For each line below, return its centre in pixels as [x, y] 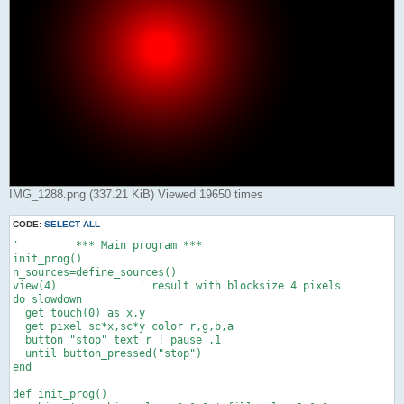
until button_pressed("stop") [107, 354]
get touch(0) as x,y [79, 313]
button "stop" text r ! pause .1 [117, 340]
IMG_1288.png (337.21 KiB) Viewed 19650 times [136, 195]
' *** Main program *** [107, 246]
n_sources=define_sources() [95, 273]
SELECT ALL [72, 225]
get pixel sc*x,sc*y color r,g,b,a [123, 327]
